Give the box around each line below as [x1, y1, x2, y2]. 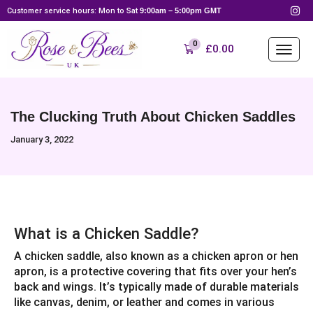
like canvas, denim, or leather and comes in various [14, 295, 275, 309]
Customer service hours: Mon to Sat [7, 6, 140, 15]
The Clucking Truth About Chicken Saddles [10, 109, 296, 125]
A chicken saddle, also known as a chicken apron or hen [14, 249, 298, 263]
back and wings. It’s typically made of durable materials [14, 279, 299, 293]
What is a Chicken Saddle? [14, 224, 198, 242]
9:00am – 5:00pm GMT [140, 6, 221, 15]
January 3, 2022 [10, 134, 73, 145]
